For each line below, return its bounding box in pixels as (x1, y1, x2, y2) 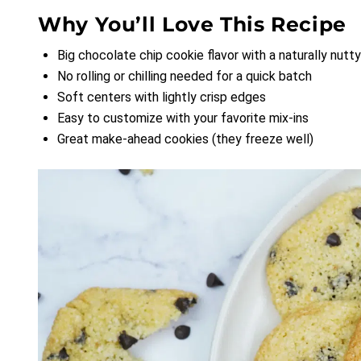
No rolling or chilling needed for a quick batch (57, 68, 312, 84)
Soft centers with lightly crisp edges (57, 89, 266, 105)
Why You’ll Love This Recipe (38, 11, 346, 36)
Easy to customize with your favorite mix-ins (57, 110, 309, 126)
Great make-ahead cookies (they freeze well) (57, 131, 313, 147)
